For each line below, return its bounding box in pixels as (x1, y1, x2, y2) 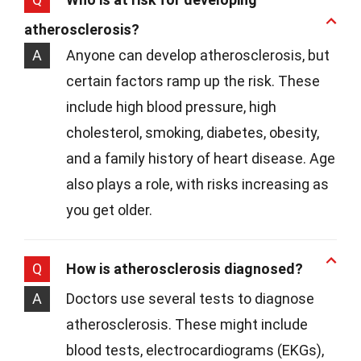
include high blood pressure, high (66, 98, 276, 116)
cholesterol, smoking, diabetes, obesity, (66, 124, 319, 142)
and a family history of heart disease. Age (66, 150, 335, 168)
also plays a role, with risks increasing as (66, 176, 329, 193)
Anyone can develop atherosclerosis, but (66, 47, 330, 64)
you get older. (66, 201, 152, 219)
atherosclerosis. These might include (66, 316, 308, 334)
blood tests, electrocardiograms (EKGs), (66, 342, 324, 359)
